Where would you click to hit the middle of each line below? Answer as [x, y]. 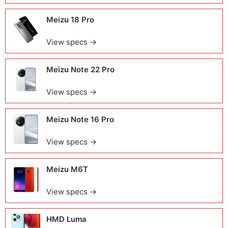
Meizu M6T [67, 169]
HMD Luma [66, 219]
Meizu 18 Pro [70, 20]
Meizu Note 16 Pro [80, 119]
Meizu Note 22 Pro [80, 69]
